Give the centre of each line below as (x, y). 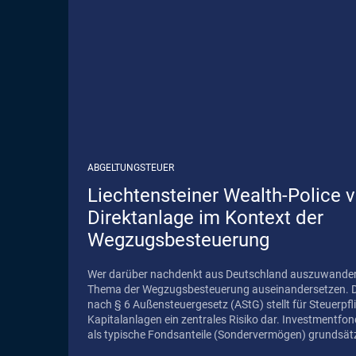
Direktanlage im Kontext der (205, 217)
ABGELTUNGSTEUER (131, 167)
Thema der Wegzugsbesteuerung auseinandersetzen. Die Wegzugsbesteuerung (219, 289)
